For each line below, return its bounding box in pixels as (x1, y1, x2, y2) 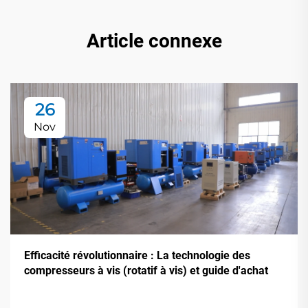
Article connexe (86, 29, 222, 52)
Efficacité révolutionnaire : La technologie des (24, 248, 250, 262)
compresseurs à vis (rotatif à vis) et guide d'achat (24, 263, 268, 277)
